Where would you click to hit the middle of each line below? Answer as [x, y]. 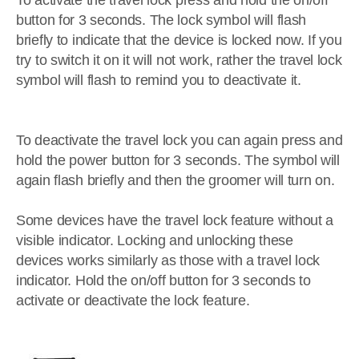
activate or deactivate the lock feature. [133, 301]
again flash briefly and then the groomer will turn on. [177, 180]
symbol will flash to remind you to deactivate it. [161, 80]
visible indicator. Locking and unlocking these [155, 240]
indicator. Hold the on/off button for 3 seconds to [163, 280]
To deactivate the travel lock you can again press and [179, 140]
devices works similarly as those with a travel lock [168, 260]
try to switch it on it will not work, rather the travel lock [179, 60]
